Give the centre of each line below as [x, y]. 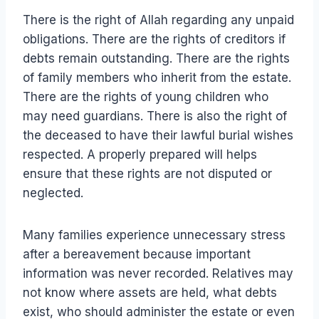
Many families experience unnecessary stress [154, 235]
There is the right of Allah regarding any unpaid [158, 20]
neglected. [53, 193]
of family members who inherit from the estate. [157, 78]
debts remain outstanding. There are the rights [156, 59]
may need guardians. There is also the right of [155, 116]
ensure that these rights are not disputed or [147, 174]
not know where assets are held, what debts [150, 293]
